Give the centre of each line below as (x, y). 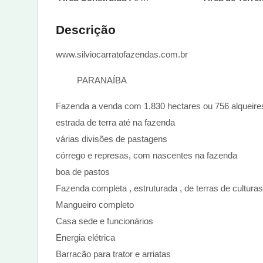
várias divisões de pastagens (113, 139)
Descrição (86, 29)
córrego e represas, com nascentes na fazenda (148, 155)
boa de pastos (83, 171)
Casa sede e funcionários (106, 221)
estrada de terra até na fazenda (115, 122)
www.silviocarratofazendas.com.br (122, 54)
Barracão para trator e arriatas (114, 254)
